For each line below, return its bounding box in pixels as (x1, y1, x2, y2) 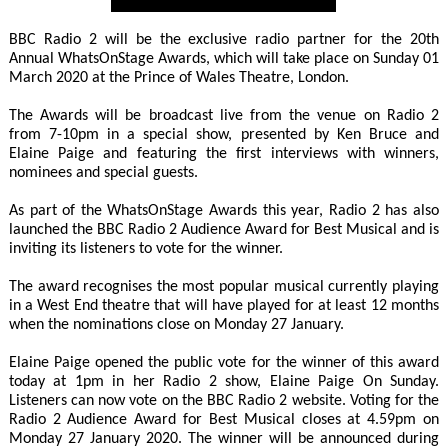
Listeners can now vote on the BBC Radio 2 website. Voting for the (8, 393, 440, 410)
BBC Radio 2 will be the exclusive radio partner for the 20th (8, 32, 440, 49)
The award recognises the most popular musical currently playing (8, 279, 440, 296)
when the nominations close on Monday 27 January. (8, 317, 344, 334)
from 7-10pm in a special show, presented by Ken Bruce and (8, 127, 440, 144)
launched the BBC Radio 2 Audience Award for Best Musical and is (8, 222, 440, 239)
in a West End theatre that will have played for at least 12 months (8, 298, 440, 315)
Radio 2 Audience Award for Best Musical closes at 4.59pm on (8, 412, 440, 429)
